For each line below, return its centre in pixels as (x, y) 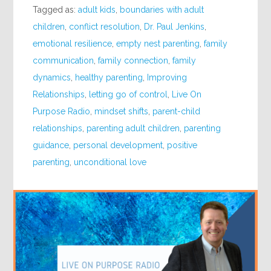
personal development (118, 145)
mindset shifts (122, 111)
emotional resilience (73, 43)
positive (182, 145)
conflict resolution (105, 26)
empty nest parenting (158, 43)
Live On (187, 94)
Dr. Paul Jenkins (175, 26)
